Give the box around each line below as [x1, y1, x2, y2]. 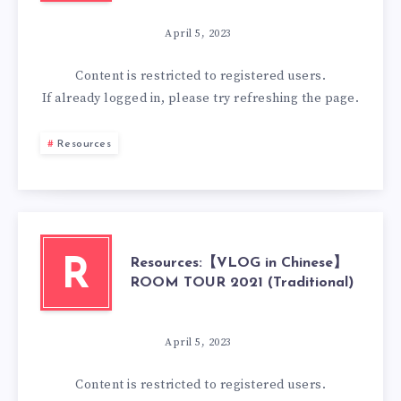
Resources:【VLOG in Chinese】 [130, 255, 347, 270]
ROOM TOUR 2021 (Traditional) [130, 275, 354, 290]
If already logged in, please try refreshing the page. [41, 90, 360, 107]
